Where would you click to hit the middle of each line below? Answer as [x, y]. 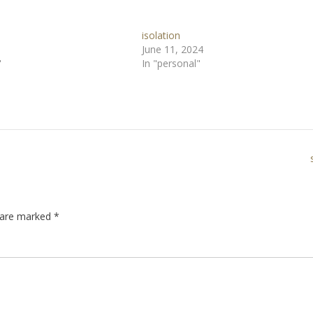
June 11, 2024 [172, 49]
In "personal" [171, 63]
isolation [161, 35]
